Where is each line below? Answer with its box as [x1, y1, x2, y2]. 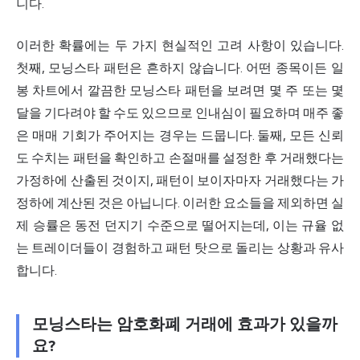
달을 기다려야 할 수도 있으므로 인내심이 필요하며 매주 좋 [16, 105, 344, 121]
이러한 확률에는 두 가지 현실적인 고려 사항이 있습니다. [16, 38, 344, 54]
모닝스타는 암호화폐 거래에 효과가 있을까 [32, 315, 337, 335]
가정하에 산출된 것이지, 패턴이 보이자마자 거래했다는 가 [16, 173, 344, 189]
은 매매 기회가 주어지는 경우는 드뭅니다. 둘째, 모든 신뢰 [16, 128, 344, 144]
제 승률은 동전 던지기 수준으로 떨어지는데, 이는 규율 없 [16, 218, 344, 234]
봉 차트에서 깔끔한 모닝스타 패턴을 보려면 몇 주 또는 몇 [16, 83, 344, 99]
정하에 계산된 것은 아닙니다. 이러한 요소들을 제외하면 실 [16, 195, 344, 211]
